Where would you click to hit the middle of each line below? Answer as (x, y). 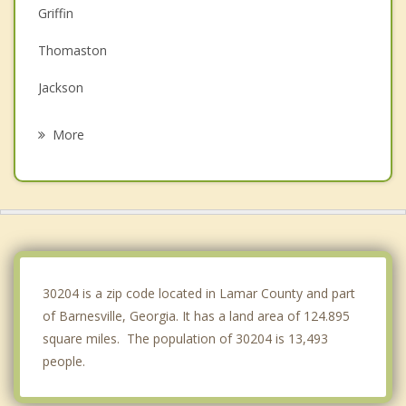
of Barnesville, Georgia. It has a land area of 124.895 (196, 315)
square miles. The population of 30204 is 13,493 (185, 338)
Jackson (61, 87)
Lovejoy (62, 236)
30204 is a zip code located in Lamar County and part (199, 293)
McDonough (75, 198)
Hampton (66, 161)
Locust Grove (77, 124)
